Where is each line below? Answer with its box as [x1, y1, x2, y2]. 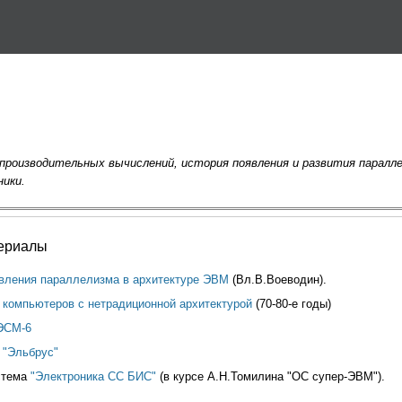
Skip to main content [130, 4, 239, 18]
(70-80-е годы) [252, 296, 331, 310]
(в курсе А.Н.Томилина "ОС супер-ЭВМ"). [156, 369, 385, 383]
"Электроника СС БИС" [31, 369, 156, 383]
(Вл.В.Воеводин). [229, 272, 327, 286]
